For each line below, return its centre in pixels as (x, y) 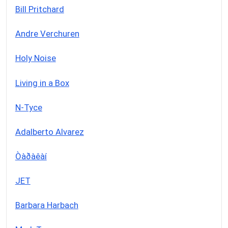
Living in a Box (42, 83)
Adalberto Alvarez (49, 132)
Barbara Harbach (47, 205)
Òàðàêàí (31, 156)
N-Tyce (28, 107)
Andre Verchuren (47, 34)
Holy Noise (35, 58)
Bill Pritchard (39, 9)
